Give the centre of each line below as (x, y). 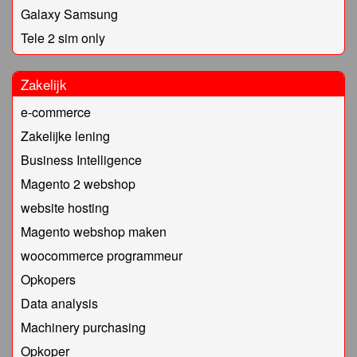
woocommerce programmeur (102, 256)
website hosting (65, 208)
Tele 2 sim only (63, 38)
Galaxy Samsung (69, 14)
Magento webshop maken (94, 232)
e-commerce (56, 112)
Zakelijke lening (65, 136)
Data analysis (59, 304)
